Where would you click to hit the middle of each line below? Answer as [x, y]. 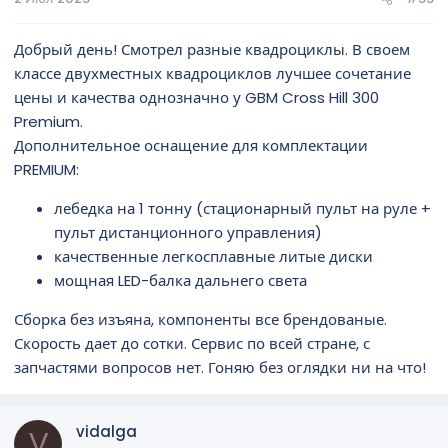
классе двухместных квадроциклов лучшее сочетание [212, 73]
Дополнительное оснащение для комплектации [191, 145]
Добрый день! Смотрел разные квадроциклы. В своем [212, 49]
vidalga [106, 431]
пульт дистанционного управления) [188, 232]
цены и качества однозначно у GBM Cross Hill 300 [196, 97]
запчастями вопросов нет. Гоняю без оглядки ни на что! [220, 367]
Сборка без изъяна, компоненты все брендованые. [200, 319]
